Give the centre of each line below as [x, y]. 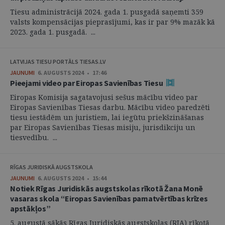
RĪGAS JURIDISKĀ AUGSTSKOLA [51, 167]
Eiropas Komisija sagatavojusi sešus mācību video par [104, 97]
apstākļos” [30, 208]
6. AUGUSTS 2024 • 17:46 [72, 73]
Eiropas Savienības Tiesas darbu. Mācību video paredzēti [110, 107]
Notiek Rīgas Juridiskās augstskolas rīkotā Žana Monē [106, 188]
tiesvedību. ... [34, 137]
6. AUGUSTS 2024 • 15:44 [72, 178]
